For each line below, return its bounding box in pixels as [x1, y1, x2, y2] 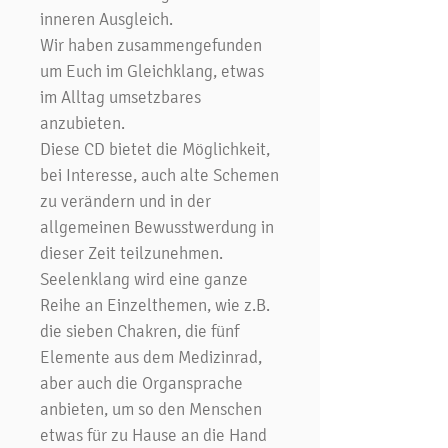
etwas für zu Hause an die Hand [40, 424, 267, 445]
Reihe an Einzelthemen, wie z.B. [40, 294, 270, 315]
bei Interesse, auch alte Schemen [40, 164, 279, 185]
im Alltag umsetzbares [40, 86, 201, 107]
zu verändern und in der [40, 190, 211, 211]
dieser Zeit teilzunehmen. [40, 242, 223, 263]
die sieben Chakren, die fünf [40, 320, 239, 341]
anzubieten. [40, 112, 125, 133]
